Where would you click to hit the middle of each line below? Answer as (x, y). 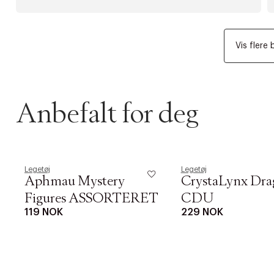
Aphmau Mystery (75, 182)
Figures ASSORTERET (91, 199)
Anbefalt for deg (107, 114)
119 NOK (44, 212)
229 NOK (202, 212)
